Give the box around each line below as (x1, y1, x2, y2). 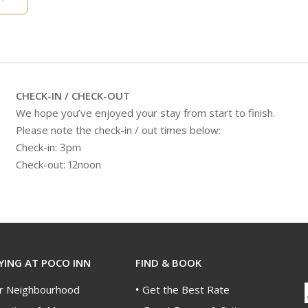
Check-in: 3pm (16, 140, 82, 154)
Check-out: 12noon (16, 157, 102, 171)
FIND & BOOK (135, 255, 201, 269)
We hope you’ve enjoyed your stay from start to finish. (16, 105, 276, 120)
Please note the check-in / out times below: (16, 122, 221, 137)
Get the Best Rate (142, 282, 230, 296)
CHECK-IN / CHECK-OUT (16, 88, 131, 102)
